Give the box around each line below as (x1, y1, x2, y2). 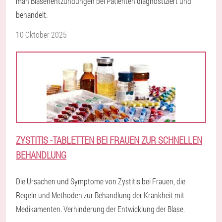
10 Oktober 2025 (16, 29, 67, 40)
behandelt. (16, 9, 48, 20)
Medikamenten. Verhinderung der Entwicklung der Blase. (16, 204, 185, 214)
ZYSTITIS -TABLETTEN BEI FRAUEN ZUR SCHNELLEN (16, 134, 202, 146)
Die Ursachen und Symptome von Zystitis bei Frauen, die (16, 176, 185, 186)
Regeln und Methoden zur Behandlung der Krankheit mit (16, 190, 184, 200)
